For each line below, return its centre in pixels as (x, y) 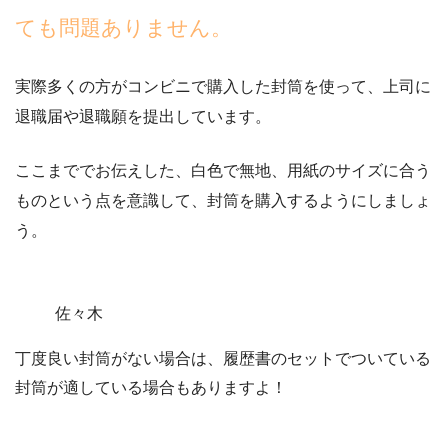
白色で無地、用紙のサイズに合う (311, 171)
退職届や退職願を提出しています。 (143, 117)
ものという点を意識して (103, 201)
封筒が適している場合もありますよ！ (151, 388)
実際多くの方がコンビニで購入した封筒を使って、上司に (223, 87)
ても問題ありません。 (123, 28)
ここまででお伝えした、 (103, 171)
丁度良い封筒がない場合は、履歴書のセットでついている (223, 359)
